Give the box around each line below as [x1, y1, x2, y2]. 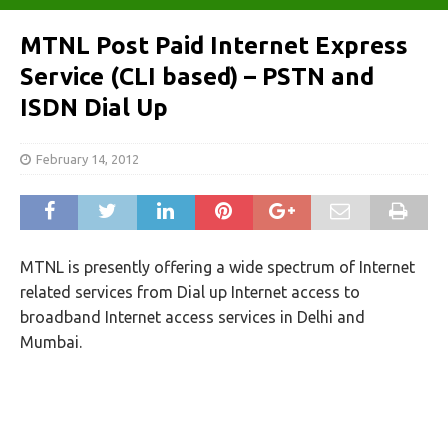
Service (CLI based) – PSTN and [20, 63, 374, 90]
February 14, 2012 [36, 152, 139, 166]
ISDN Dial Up [20, 94, 168, 121]
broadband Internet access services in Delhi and [20, 308, 365, 326]
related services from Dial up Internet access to [20, 283, 360, 301]
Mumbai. [20, 333, 82, 351]
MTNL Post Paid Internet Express [20, 32, 408, 59]
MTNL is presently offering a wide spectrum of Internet [20, 258, 415, 276]
